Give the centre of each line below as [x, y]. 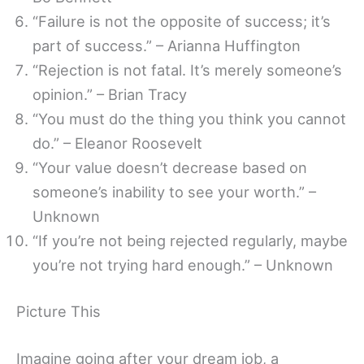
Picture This [58, 312]
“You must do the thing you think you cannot [189, 119]
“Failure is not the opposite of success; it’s [182, 22]
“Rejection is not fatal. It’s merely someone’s [187, 70]
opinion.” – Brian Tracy [110, 95]
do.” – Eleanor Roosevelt [117, 143]
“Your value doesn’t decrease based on [170, 168]
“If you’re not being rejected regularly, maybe [190, 241]
